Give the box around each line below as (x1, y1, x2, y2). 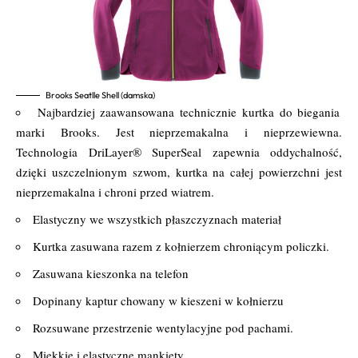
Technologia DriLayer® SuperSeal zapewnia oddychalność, (16, 143, 342, 160)
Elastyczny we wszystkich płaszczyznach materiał (33, 210, 281, 227)
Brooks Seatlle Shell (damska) (46, 89, 155, 101)
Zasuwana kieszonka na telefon (33, 265, 189, 281)
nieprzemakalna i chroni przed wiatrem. (16, 183, 214, 200)
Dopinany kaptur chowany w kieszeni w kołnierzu (33, 292, 284, 308)
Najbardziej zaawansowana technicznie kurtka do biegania (37, 103, 340, 120)
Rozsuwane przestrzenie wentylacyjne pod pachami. (33, 319, 293, 336)
